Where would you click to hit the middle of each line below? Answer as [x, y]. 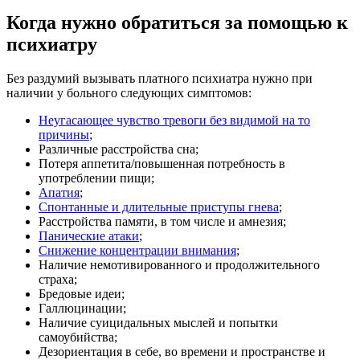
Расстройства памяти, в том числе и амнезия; [162, 221]
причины [64, 134]
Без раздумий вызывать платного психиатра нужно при [160, 78]
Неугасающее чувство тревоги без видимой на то [174, 120]
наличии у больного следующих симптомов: [129, 92]
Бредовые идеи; [82, 293]
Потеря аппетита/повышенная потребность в [162, 163]
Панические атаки [89, 235]
